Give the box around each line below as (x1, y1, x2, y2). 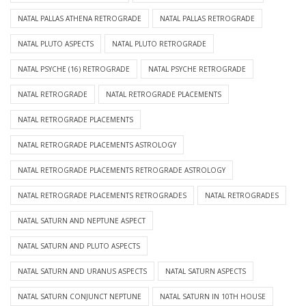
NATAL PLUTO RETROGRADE (112, 39, 206, 49)
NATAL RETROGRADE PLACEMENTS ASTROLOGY (18, 140, 176, 150)
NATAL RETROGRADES (205, 191, 279, 201)
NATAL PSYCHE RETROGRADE (148, 64, 246, 74)
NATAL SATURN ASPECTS (165, 266, 246, 277)
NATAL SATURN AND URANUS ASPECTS (18, 266, 147, 277)
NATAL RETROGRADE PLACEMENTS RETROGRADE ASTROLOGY (18, 165, 225, 176)
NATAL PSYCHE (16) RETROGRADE (18, 64, 130, 74)
